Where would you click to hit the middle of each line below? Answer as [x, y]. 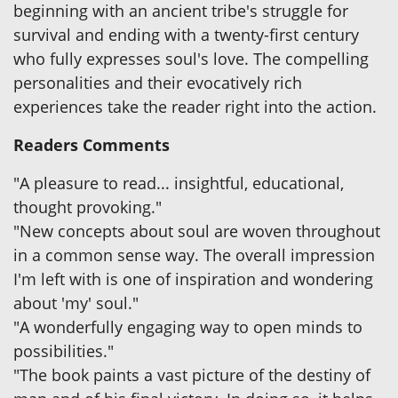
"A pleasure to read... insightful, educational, [179, 183]
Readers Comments [92, 145]
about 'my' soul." [76, 303]
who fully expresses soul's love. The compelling [191, 59]
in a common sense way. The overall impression [194, 255]
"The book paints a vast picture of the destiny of [192, 375]
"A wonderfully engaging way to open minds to [188, 327]
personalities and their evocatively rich [158, 83]
